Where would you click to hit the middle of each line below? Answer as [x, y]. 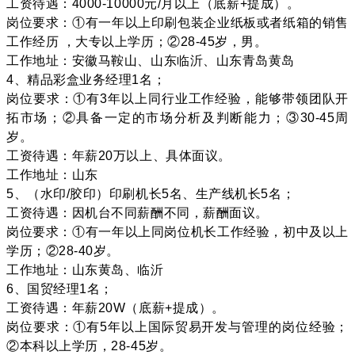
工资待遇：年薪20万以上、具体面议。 [119, 155]
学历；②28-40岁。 [63, 250]
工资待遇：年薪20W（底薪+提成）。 [116, 307]
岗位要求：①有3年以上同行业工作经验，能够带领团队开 [177, 98]
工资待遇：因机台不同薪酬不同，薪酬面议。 [137, 212]
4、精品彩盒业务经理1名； [86, 79]
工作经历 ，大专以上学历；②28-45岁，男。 [137, 41]
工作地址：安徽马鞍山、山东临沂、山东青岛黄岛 [151, 60]
